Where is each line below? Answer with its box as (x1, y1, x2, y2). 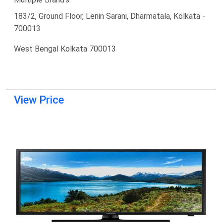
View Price (14, 93, 64, 106)
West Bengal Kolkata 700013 (14, 44, 116, 54)
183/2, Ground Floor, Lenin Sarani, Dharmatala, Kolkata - (14, 11, 205, 21)
